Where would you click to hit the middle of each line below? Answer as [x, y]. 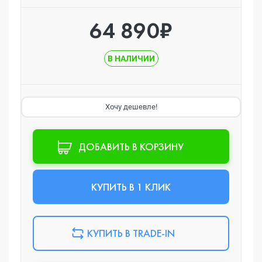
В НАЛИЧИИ [131, 58]
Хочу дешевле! [131, 107]
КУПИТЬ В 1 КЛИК [131, 187]
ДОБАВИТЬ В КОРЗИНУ [131, 146]
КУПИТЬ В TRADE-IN [131, 233]
